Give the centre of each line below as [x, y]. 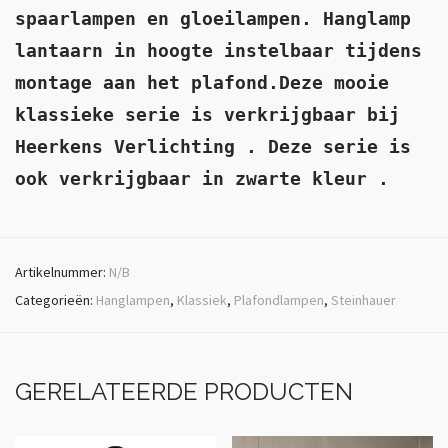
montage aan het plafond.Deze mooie [202, 82]
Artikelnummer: [62, 272]
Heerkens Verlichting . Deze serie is [213, 146]
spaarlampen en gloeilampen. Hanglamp [213, 18]
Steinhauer [363, 300]
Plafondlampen [279, 300]
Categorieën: [55, 300]
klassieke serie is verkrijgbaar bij [207, 114]
